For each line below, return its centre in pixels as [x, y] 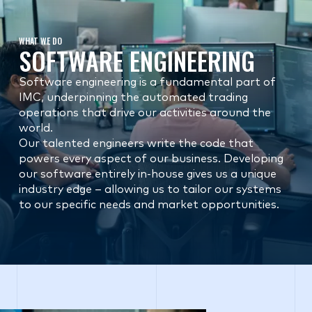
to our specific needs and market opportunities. [149, 205]
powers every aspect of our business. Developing [151, 159]
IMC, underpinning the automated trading [133, 97]
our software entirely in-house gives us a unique [148, 174]
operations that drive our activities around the [145, 113]
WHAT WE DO [40, 41]
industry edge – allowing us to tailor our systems [150, 189]
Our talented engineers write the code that [136, 143]
